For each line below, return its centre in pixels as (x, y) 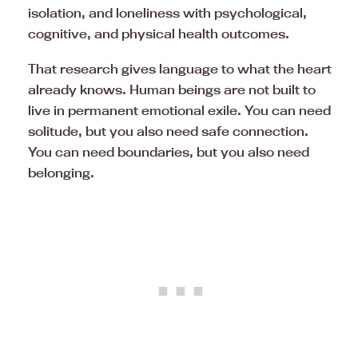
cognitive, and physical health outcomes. (159, 34)
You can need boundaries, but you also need (169, 152)
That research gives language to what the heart (180, 69)
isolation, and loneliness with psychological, (167, 13)
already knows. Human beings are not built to (172, 90)
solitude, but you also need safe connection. (168, 131)
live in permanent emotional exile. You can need (179, 111)
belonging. (61, 173)
